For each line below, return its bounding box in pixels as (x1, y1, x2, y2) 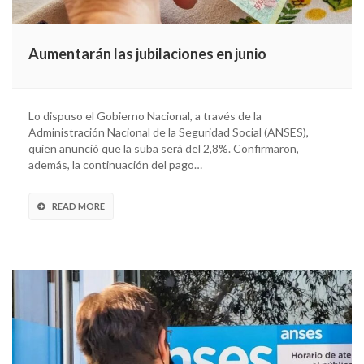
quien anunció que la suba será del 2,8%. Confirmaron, (28, 141, 299, 155)
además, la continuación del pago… (28, 157, 202, 171)
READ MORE (52, 200, 105, 211)
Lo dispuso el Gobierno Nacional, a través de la (28, 108, 262, 123)
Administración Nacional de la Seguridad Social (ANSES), (28, 124, 309, 139)
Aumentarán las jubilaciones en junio (28, 44, 266, 63)
